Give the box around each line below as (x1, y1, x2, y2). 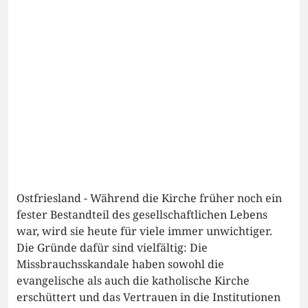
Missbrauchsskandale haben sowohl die (16, 256, 224, 272)
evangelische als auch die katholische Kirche (16, 273, 250, 289)
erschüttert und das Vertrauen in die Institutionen (16, 289, 280, 305)
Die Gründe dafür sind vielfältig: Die (16, 240, 208, 256)
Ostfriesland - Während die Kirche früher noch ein (16, 190, 282, 206)
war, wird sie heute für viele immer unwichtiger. (16, 223, 272, 239)
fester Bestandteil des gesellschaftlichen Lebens (16, 207, 267, 223)
